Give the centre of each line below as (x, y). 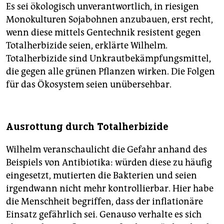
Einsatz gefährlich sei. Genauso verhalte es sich (104, 214)
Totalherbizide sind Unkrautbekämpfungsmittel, (108, 58)
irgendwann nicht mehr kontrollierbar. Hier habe (110, 188)
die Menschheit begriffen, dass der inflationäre (104, 201)
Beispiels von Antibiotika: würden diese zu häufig (109, 162)
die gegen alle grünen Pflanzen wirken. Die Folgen (110, 71)
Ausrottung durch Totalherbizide (87, 126)
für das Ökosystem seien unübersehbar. (89, 84)
